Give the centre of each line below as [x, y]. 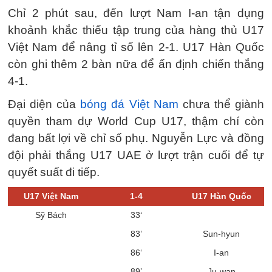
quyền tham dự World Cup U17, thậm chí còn [136, 121]
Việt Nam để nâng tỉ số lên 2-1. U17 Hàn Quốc [136, 47]
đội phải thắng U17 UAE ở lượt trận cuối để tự [136, 155]
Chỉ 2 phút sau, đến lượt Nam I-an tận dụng [136, 13]
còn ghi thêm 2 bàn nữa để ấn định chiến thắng [136, 64]
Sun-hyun [221, 233]
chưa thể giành [221, 104]
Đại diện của [44, 104]
